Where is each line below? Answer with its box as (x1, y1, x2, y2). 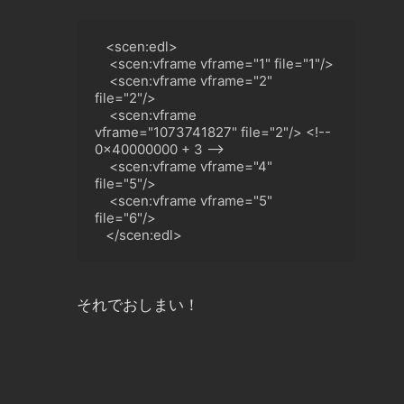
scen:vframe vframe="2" (118, 71, 272, 89)
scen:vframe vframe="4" (118, 157, 272, 175)
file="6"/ (95, 208, 147, 226)
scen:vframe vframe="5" (118, 191, 272, 209)
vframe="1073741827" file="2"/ (95, 123, 293, 141)
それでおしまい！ (77, 296, 199, 314)
